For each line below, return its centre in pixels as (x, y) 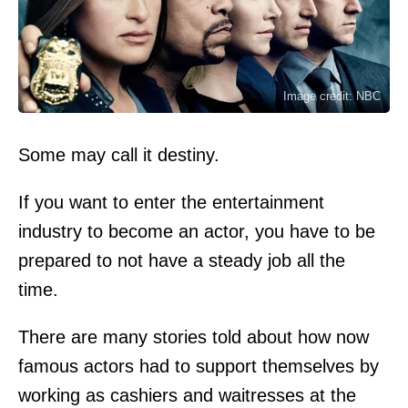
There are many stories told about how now (194, 337)
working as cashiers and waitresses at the (187, 395)
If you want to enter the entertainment (171, 202)
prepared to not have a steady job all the (182, 260)
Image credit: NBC (332, 96)
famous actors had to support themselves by (199, 366)
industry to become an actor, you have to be (197, 231)
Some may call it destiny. (119, 154)
